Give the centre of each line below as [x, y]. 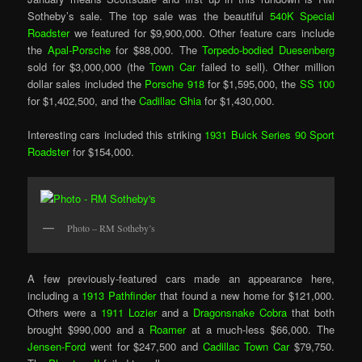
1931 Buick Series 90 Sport [269, 134]
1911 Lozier [128, 313]
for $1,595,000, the [252, 83]
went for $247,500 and [144, 347]
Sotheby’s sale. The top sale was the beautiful [149, 15]
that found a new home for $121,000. [247, 296]
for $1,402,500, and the [82, 100]
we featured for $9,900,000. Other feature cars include [202, 32]
